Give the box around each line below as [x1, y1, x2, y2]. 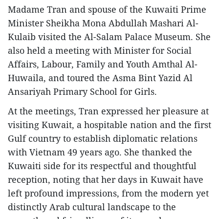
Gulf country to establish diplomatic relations [8, 132, 197, 145]
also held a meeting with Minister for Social [8, 44, 192, 57]
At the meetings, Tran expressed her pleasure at [8, 105, 209, 117]
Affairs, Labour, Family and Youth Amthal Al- [8, 58, 197, 70]
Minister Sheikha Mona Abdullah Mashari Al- [8, 17, 198, 29]
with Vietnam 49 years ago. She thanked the [8, 146, 192, 158]
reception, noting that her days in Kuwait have [8, 174, 203, 186]
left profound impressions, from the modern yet [8, 187, 209, 199]
